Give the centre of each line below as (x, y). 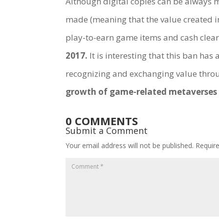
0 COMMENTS (102, 120)
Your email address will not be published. (130, 145)
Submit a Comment (107, 130)
